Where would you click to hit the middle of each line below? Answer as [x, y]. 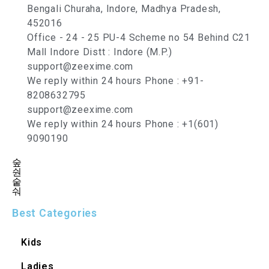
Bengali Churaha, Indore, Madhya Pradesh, [124, 9]
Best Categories [55, 213]
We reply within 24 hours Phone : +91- [116, 81]
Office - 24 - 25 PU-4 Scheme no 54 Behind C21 [139, 38]
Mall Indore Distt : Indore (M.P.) [100, 52]
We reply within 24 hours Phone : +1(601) [123, 124]
